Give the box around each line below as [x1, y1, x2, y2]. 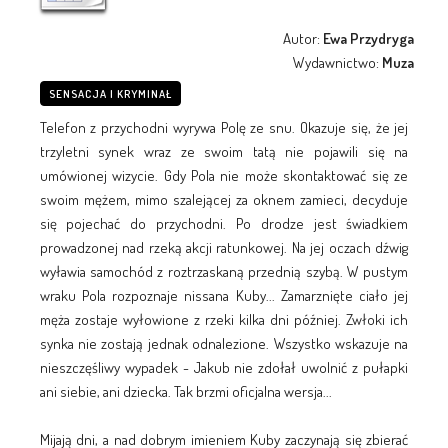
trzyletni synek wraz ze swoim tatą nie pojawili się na [39, 141, 409, 161]
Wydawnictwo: [293, 52, 383, 72]
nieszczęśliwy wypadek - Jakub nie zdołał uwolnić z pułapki [39, 357, 409, 377]
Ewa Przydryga [323, 28, 415, 48]
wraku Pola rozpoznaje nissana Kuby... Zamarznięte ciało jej [39, 285, 409, 305]
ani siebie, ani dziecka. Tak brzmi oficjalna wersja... [39, 381, 332, 401]
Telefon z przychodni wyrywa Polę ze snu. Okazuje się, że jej [39, 117, 409, 137]
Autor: [283, 28, 324, 48]
